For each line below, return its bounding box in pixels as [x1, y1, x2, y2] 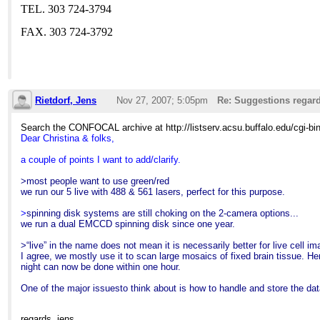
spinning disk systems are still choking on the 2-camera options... [26, 207, 299, 219]
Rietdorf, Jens [35, 94, 97, 106]
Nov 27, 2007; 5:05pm [116, 94, 208, 106]
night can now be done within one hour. [21, 261, 181, 272]
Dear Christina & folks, [21, 132, 115, 144]
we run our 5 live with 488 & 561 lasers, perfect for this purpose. [21, 186, 286, 197]
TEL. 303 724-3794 [21, 3, 112, 16]
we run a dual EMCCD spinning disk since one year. [21, 218, 236, 229]
